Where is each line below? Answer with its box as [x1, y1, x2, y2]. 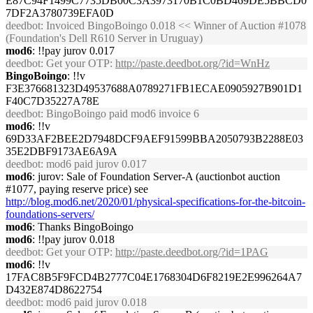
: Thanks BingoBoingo [32, 221, 133, 233]
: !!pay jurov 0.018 [32, 233, 115, 245]
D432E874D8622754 [6, 284, 102, 296]
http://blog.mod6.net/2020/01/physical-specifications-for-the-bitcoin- [6, 196, 305, 208]
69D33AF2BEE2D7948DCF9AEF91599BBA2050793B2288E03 [6, 133, 303, 145]
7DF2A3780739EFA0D [6, 7, 114, 19]
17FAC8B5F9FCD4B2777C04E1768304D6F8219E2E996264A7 [6, 271, 302, 283]
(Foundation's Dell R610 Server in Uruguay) [6, 32, 203, 44]
